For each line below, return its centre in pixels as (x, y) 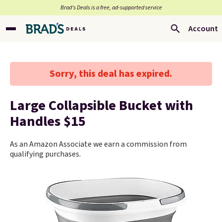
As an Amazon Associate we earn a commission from (98, 144)
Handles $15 (48, 121)
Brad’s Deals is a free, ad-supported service (111, 8)
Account (203, 29)
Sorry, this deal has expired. (111, 74)
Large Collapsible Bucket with (102, 106)
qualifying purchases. (45, 154)
